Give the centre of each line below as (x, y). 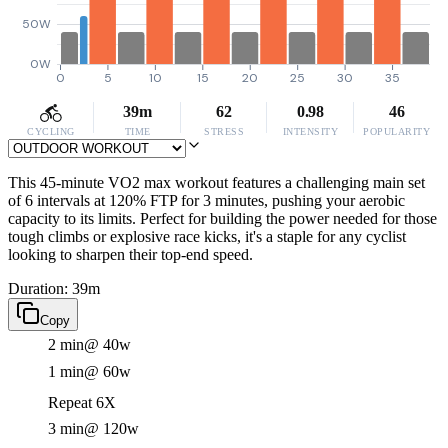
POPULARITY (397, 131)
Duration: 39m (54, 288)
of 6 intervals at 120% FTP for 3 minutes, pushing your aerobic (206, 200)
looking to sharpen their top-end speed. (130, 254)
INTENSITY (310, 131)
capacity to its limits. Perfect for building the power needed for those (222, 218)
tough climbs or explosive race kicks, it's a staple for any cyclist (207, 236)
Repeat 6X (82, 402)
